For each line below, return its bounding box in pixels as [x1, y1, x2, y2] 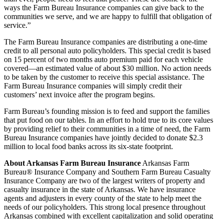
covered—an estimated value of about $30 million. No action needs [4, 64, 211, 73]
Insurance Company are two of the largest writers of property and [4, 176, 205, 185]
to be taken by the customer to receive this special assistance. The [4, 73, 204, 82]
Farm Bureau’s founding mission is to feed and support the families [4, 107, 210, 116]
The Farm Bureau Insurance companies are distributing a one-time [4, 38, 207, 46]
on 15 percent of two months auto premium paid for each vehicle [4, 55, 203, 64]
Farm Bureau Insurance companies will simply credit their [4, 82, 182, 90]
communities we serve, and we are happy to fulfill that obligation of [4, 12, 212, 21]
